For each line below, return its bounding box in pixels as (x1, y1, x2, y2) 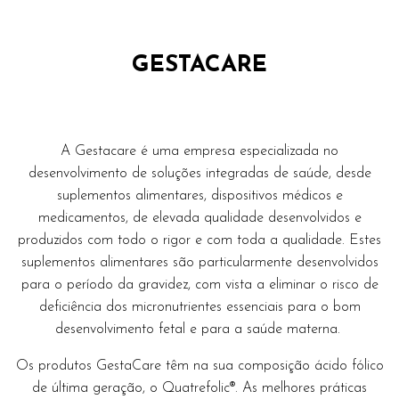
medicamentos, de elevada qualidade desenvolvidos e (37, 211, 362, 226)
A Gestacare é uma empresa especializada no (61, 144, 338, 159)
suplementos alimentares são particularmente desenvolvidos (20, 256, 379, 271)
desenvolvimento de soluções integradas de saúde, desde (28, 167, 371, 182)
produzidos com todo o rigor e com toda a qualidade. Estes (18, 233, 381, 248)
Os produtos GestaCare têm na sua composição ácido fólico (15, 359, 384, 374)
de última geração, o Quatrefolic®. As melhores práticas (32, 381, 367, 396)
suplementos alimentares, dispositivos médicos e (56, 189, 343, 204)
